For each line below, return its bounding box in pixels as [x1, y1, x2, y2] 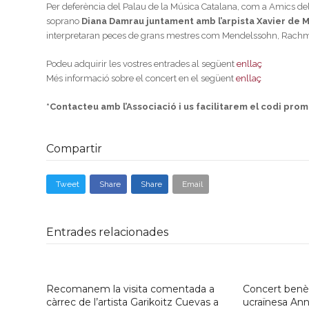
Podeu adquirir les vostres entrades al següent [46, 59, 237, 69]
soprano [46, 16, 82, 26]
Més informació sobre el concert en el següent [46, 73, 237, 83]
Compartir [46, 142, 103, 155]
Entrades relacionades [46, 226, 169, 239]
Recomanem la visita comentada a [46, 283, 215, 296]
